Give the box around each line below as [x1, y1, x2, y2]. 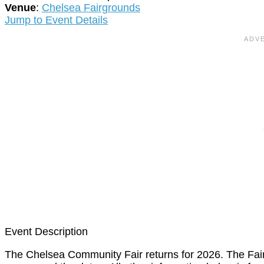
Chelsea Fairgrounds [42, 2, 140, 14]
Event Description [5, 226, 88, 238]
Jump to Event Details [5, 14, 108, 27]
